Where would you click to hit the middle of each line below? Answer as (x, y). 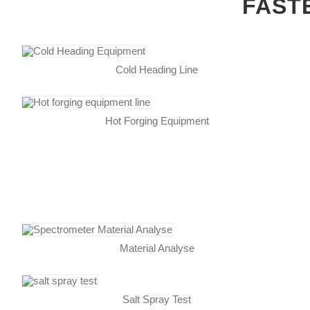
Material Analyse (157, 248)
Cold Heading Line (157, 69)
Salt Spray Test (157, 299)
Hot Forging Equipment (157, 120)
